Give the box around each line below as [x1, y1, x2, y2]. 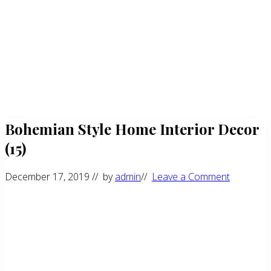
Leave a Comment [152, 169, 230, 183]
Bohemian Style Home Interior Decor [5, 119, 259, 139]
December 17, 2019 [5, 169, 90, 183]
